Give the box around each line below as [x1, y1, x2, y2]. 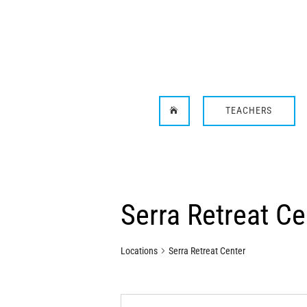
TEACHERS [225, 105, 272, 116]
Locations [121, 245, 158, 256]
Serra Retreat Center [169, 245, 246, 256]
